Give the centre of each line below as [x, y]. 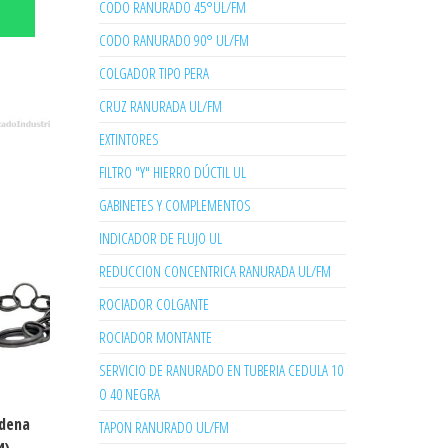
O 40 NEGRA [129, 394]
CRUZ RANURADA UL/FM [160, 106]
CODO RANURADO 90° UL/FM [173, 40]
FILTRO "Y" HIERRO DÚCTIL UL [172, 172]
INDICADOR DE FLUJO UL [160, 238]
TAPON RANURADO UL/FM [163, 427]
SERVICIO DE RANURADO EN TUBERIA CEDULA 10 [220, 370]
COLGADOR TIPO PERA [153, 73]
